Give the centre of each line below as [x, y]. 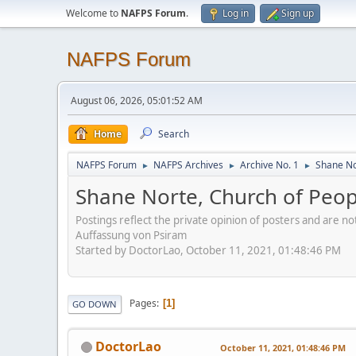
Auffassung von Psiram [131, 235]
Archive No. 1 [269, 165]
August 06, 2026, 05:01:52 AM [137, 101]
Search [174, 134]
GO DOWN [95, 304]
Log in [236, 13]
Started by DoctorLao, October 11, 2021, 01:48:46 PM [208, 250]
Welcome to [93, 13]
